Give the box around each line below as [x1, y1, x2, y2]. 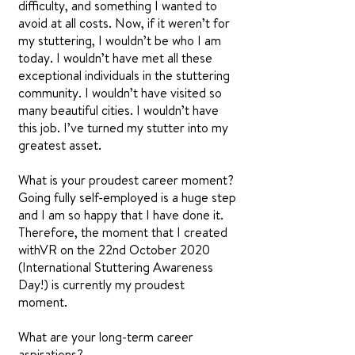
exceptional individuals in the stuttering [18, 67, 230, 84]
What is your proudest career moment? [18, 171, 234, 189]
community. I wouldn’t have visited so [18, 84, 222, 101]
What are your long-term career [18, 328, 193, 345]
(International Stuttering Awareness [18, 258, 213, 276]
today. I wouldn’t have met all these [18, 49, 212, 67]
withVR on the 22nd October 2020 [18, 241, 210, 258]
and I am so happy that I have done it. [18, 206, 223, 223]
